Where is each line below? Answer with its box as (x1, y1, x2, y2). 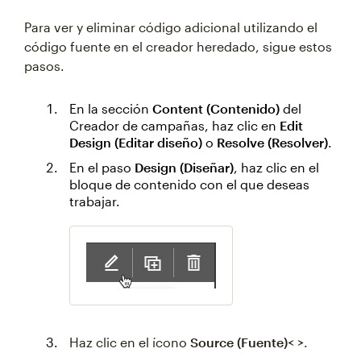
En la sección (69, 101, 152, 117)
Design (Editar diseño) (69, 135, 202, 151)
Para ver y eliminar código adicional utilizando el (24, 19, 317, 35)
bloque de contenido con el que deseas (69, 176, 309, 193)
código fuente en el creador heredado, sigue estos (24, 39, 332, 55)
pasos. (24, 58, 64, 74)
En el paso (69, 160, 135, 176)
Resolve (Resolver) (217, 135, 328, 151)
